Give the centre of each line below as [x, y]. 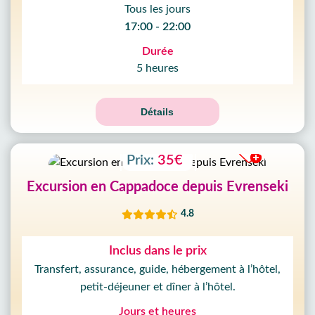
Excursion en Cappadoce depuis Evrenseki [157, 187]
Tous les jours [157, 9]
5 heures [157, 68]
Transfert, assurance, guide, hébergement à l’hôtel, [157, 269]
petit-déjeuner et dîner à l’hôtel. [157, 287]
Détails [157, 112]
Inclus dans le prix [157, 251]
